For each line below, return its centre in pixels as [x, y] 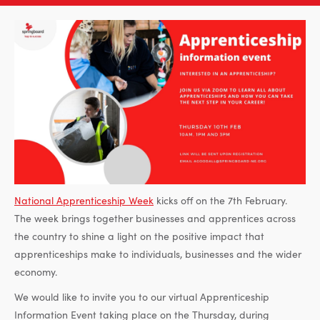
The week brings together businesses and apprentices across [155, 217]
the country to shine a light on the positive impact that [139, 235]
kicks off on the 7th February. [220, 200]
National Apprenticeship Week [84, 200]
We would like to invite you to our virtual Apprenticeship [142, 296]
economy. [36, 271]
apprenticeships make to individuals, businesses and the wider [158, 253]
